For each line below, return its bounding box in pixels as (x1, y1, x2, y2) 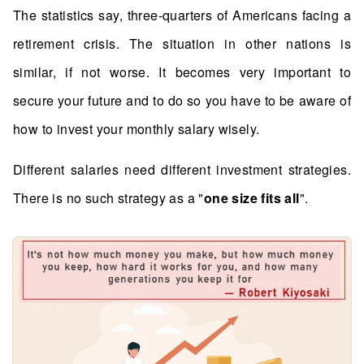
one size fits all (203, 188, 300, 207)
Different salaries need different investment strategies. (13, 160, 351, 179)
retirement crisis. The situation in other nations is (13, 34, 351, 53)
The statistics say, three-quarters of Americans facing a (13, 6, 351, 24)
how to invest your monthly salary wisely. (13, 119, 260, 138)
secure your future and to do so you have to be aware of (13, 91, 351, 110)
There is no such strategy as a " (13, 188, 204, 207)
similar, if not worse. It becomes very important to (13, 63, 351, 81)
